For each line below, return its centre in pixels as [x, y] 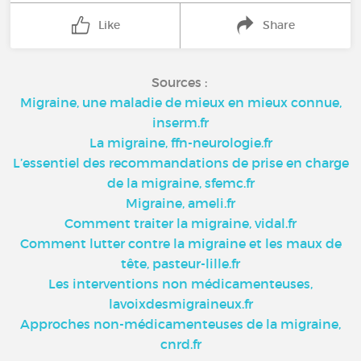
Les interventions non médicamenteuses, [180, 284]
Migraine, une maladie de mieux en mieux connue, [180, 102]
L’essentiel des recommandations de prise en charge [180, 163]
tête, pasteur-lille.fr [180, 263]
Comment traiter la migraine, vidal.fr [180, 223]
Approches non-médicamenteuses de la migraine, [180, 324]
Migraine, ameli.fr [180, 203]
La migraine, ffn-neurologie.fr [180, 143]
